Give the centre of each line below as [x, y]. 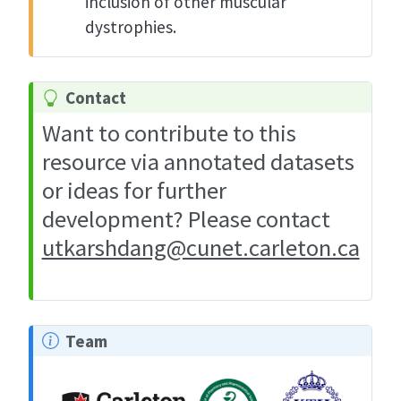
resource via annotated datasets [198, 161]
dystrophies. [130, 27]
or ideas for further [134, 190]
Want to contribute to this [169, 132]
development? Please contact [186, 218]
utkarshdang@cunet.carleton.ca [200, 247]
